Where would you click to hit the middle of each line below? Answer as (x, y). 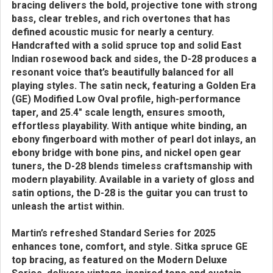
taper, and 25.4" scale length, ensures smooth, (118, 112)
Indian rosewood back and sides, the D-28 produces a (134, 59)
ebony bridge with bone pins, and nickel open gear (126, 153)
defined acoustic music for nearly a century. (113, 32)
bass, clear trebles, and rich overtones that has (121, 19)
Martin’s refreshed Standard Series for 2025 (114, 233)
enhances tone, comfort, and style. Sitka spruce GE (129, 246)
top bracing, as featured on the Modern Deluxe (119, 260)
